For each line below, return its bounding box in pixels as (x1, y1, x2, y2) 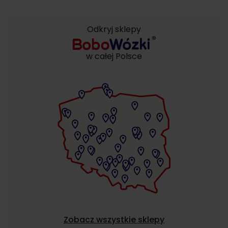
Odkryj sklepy (87, 23, 141, 35)
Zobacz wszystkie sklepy (64, 213, 164, 225)
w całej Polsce (86, 50, 142, 62)
